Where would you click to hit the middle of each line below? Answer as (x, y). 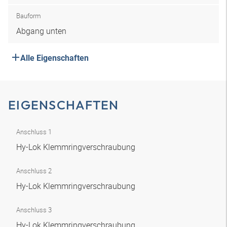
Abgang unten (41, 31)
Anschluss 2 (34, 171)
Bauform (29, 16)
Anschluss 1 (34, 132)
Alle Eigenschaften (54, 58)
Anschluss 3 (34, 210)
